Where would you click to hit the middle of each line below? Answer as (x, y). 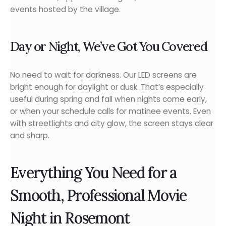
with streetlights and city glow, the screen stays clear (112, 124)
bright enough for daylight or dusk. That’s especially (107, 87)
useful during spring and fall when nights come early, (108, 99)
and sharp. (30, 136)
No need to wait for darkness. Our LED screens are (103, 75)
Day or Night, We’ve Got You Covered (108, 47)
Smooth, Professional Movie (98, 195)
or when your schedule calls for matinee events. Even (110, 111)
